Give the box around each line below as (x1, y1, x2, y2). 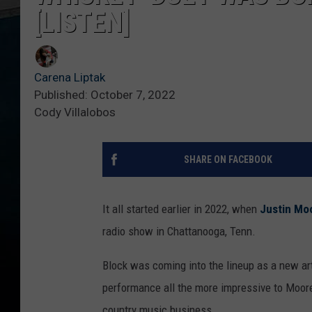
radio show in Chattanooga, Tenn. (102, 224, 256, 239)
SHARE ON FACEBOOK (183, 154, 272, 166)
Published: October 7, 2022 (34, 88, 175, 102)
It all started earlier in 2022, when (102, 202, 260, 217)
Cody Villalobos (34, 105, 116, 120)
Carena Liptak (34, 70, 105, 85)
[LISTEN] (34, 6, 130, 40)
